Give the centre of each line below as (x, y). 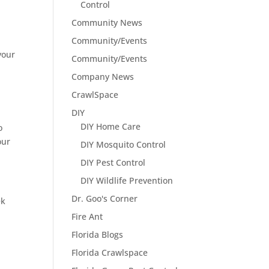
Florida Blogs (98, 234)
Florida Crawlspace (110, 252)
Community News (107, 23)
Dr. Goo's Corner (105, 198)
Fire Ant (87, 216)
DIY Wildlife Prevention (127, 180)
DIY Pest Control (113, 162)
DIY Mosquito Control (123, 144)
